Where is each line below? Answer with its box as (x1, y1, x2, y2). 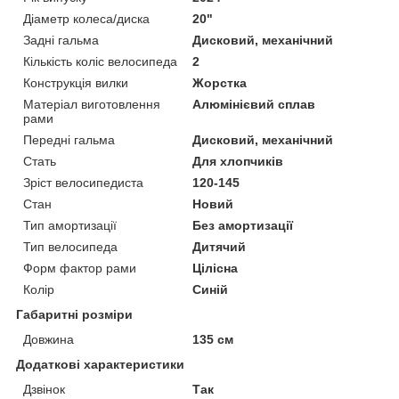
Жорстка (192, 75, 248, 90)
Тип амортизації (23, 217, 117, 232)
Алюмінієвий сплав (192, 96, 316, 111)
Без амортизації (192, 217, 294, 232)
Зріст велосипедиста (23, 175, 143, 190)
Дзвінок (23, 381, 65, 396)
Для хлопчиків (192, 153, 284, 168)
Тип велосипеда (23, 239, 118, 254)
